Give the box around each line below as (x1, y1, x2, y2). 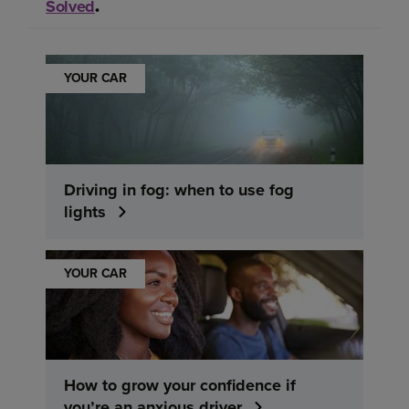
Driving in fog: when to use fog (64, 178, 294, 203)
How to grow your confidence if (64, 373, 296, 398)
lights (64, 200, 106, 225)
